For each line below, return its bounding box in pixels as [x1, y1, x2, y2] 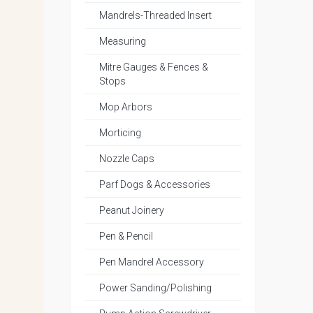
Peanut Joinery [99, 205, 164, 216]
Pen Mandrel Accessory [99, 256, 204, 268]
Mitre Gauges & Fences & [99, 61, 208, 73]
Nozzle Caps [99, 153, 154, 164]
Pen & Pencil [99, 231, 153, 242]
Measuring [99, 36, 146, 47]
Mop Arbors [99, 101, 152, 112]
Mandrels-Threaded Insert [99, 10, 212, 21]
